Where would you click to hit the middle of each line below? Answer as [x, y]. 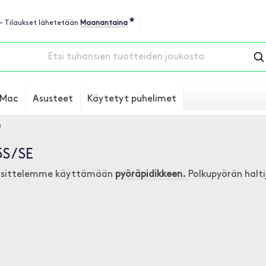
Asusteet [53, 99]
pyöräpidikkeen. [151, 175]
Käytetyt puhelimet [132, 99]
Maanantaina [104, 23]
